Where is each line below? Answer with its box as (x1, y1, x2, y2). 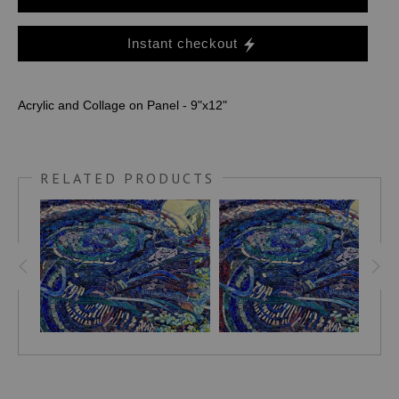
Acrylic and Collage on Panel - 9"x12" (18, 97, 227, 112)
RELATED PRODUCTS (40, 168, 215, 187)
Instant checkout (127, 36, 238, 51)
